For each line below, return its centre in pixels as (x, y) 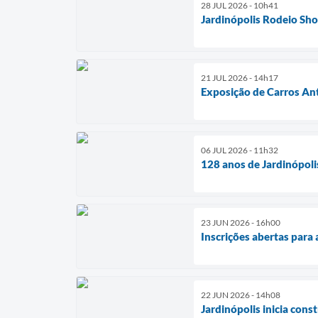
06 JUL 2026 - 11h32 (240, 150)
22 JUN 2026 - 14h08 (241, 295)
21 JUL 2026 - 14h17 (240, 78)
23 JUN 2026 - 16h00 (241, 223)
